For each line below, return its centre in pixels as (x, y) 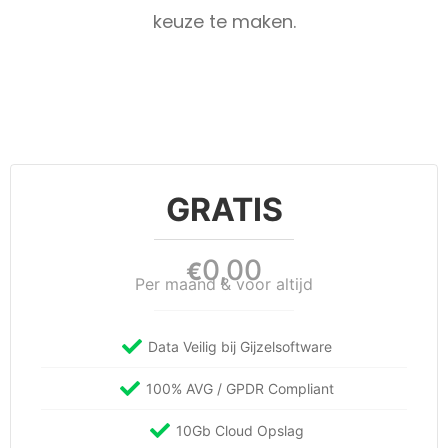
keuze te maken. (224, 21)
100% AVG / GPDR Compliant (240, 389)
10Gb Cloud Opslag (240, 431)
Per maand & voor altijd (224, 284)
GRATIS (224, 210)
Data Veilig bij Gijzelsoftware (240, 347)
